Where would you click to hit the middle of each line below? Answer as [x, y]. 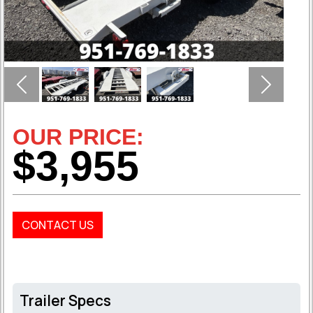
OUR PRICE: [78, 137]
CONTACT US [58, 225]
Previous [43, 92]
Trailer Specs [65, 301]
